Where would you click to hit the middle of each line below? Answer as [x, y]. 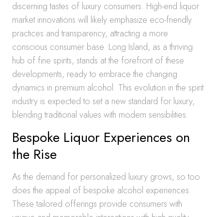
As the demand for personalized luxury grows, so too [106, 177]
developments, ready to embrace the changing [95, 74]
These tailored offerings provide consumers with [97, 204]
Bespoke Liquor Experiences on [101, 137]
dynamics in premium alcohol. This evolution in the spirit [108, 88]
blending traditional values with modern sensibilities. [100, 115]
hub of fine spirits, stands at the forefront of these [98, 61]
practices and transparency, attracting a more [90, 33]
